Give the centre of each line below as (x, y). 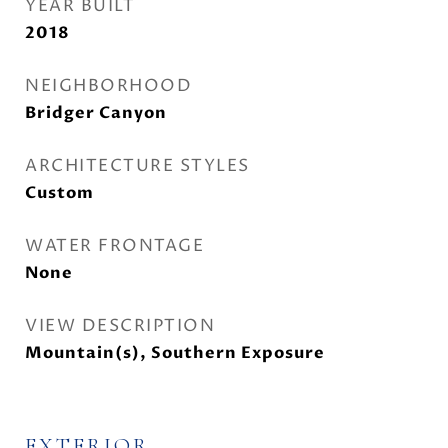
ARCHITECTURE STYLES (137, 166)
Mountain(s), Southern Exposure (175, 353)
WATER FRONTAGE (114, 246)
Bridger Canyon (96, 113)
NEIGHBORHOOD (108, 86)
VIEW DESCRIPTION (120, 326)
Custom (59, 193)
